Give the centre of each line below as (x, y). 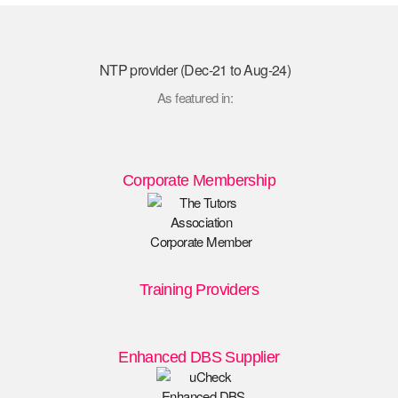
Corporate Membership (199, 181)
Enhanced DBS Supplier (199, 358)
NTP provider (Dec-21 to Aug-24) (195, 69)
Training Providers (199, 290)
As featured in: (195, 97)
